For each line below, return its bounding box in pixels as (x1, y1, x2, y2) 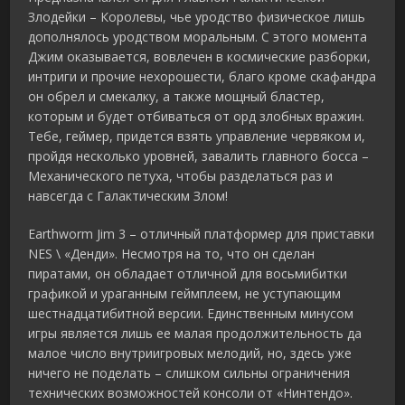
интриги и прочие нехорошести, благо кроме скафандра (28, 68, 377, 86)
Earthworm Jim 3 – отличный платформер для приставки (28, 225, 375, 243)
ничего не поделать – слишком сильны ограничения (28, 364, 351, 382)
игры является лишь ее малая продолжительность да (28, 325, 363, 343)
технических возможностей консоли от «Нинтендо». (28, 384, 353, 402)
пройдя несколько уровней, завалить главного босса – (28, 147, 370, 165)
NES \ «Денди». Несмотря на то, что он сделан (28, 245, 316, 263)
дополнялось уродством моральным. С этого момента (28, 28, 368, 46)
